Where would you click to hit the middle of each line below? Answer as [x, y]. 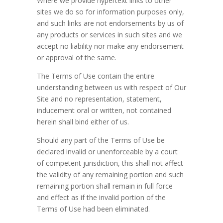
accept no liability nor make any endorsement [110, 46]
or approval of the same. [77, 57]
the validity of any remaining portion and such [110, 174]
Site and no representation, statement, [99, 99]
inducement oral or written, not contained [104, 110]
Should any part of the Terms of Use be [101, 140]
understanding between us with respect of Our [111, 87]
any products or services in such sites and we [110, 35]
